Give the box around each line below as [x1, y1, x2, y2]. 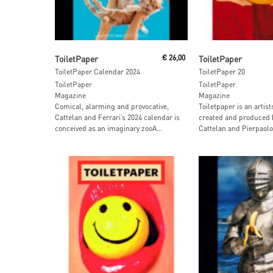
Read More [233, 48, 268, 57]
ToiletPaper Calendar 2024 [55, 67, 140, 77]
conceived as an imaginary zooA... [55, 124, 162, 133]
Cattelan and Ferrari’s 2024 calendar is [55, 113, 180, 122]
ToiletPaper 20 [198, 67, 245, 77]
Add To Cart [93, 48, 132, 57]
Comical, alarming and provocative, [55, 102, 169, 112]
